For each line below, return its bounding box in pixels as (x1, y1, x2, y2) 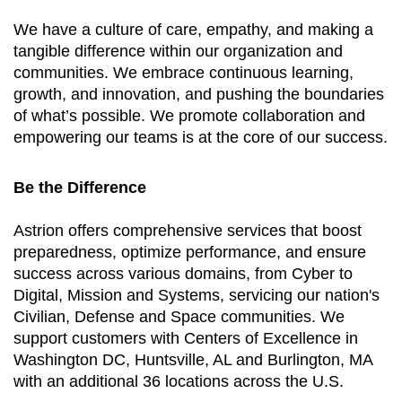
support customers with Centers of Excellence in (13, 328, 358, 347)
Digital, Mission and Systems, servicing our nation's (13, 285, 380, 304)
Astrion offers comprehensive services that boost (13, 221, 362, 240)
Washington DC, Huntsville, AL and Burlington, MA (13, 350, 372, 369)
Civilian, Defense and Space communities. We (13, 307, 345, 326)
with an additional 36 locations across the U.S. (13, 371, 344, 390)
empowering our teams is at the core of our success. (13, 127, 388, 146)
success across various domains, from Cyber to (13, 264, 353, 283)
